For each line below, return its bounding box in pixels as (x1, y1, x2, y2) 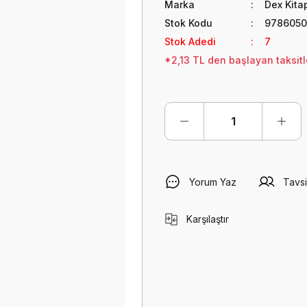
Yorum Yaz (189, 175, 236, 188)
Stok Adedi (164, 36, 216, 47)
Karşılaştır (186, 213, 229, 225)
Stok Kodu (164, 17, 212, 29)
